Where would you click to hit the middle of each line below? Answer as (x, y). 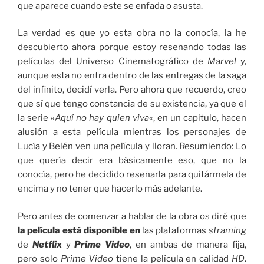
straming (227, 230)
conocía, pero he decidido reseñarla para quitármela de (132, 175)
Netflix (49, 244)
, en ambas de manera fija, (188, 244)
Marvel (224, 62)
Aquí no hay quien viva (102, 118)
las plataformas (174, 230)
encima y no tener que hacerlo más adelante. (110, 189)
